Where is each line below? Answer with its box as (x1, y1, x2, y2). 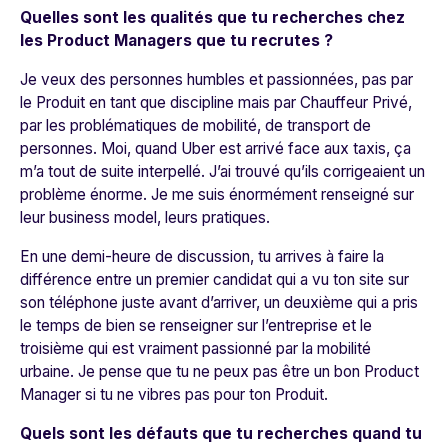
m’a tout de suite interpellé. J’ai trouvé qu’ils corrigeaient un (20, 162, 425, 182)
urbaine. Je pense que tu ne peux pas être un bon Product (20, 362, 419, 382)
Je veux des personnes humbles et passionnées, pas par (20, 70, 413, 90)
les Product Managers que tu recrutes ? (20, 31, 333, 51)
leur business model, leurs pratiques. (20, 208, 270, 228)
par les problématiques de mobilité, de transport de (20, 116, 371, 136)
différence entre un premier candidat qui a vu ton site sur (20, 270, 409, 290)
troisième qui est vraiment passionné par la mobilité (20, 339, 371, 359)
